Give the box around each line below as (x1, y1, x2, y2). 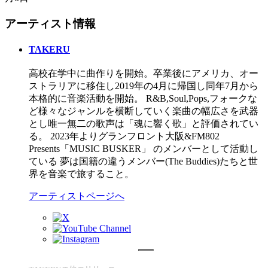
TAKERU (29, 44, 70, 55)
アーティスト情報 (5, 17, 96, 30)
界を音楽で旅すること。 (29, 169, 134, 179)
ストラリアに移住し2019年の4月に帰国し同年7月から (29, 81, 258, 92)
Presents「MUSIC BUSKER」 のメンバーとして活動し (29, 144, 258, 154)
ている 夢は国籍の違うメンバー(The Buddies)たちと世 (29, 156, 258, 167)
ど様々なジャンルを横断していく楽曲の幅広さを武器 (29, 106, 258, 117)
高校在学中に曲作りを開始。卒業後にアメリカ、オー (29, 68, 258, 79)
